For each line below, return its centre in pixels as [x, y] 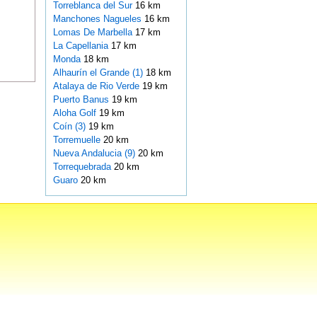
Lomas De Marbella [94, 33]
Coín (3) [69, 127]
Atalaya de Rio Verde [97, 86]
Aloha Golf [76, 113]
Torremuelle [78, 140]
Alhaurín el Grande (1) [98, 73]
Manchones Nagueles [98, 19]
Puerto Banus [82, 100]
